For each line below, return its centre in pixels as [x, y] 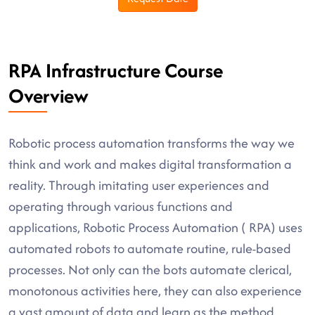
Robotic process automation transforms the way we [152, 143]
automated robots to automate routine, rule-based [150, 249]
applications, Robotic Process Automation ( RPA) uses [155, 227]
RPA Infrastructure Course [116, 70]
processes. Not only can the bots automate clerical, [150, 270]
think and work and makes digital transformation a [150, 164]
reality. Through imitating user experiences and [139, 185]
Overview [49, 96]
